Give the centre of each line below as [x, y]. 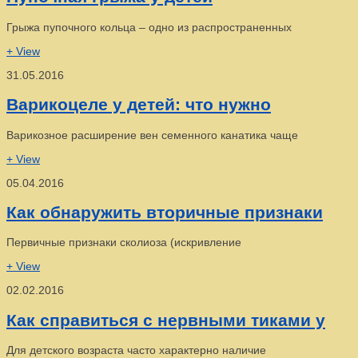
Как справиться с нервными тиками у [166, 320]
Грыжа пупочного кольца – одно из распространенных [149, 27]
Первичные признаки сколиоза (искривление [124, 243]
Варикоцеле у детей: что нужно [139, 105]
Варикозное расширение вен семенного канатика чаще [152, 135]
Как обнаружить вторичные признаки [165, 212]
